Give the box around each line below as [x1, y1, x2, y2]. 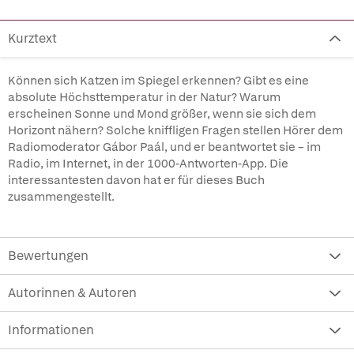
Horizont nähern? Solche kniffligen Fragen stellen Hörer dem [8, 122, 343, 138]
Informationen [8, 322, 94, 338]
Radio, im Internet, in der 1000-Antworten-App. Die [8, 156, 288, 171]
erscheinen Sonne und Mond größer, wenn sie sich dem [8, 106, 316, 122]
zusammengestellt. [8, 189, 115, 205]
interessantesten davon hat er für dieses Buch [8, 172, 265, 188]
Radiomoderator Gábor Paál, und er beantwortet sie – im [8, 139, 321, 155]
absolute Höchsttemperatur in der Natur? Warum [8, 89, 281, 105]
